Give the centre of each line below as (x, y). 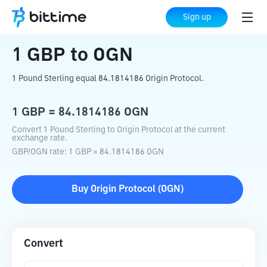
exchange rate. (40, 138)
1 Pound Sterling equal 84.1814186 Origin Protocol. (108, 79)
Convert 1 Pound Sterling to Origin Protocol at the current (119, 130)
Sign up (197, 17)
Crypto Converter (84, 18)
